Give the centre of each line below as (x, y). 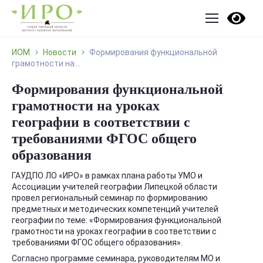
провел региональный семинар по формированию (110, 198)
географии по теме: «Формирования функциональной (117, 220)
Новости (60, 52)
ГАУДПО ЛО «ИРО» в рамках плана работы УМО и (107, 176)
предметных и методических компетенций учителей (115, 209)
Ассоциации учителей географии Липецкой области (114, 187)
